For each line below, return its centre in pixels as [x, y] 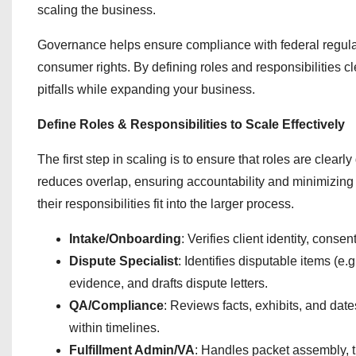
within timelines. [114, 328]
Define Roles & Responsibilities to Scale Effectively [191, 124]
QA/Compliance [116, 306]
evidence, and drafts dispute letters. [168, 283]
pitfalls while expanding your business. [146, 89]
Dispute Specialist [124, 261]
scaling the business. [97, 10]
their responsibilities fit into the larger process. [166, 204]
